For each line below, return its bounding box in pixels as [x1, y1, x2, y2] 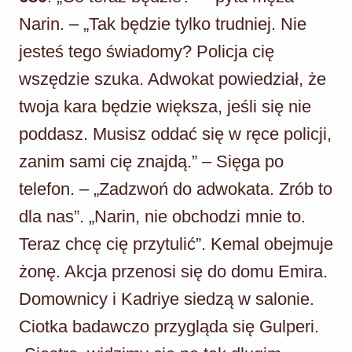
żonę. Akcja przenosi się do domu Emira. [19, 261, 328, 281]
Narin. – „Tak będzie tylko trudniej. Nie [19, 13, 306, 34]
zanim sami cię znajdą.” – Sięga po [19, 151, 284, 171]
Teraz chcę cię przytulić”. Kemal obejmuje [19, 233, 333, 254]
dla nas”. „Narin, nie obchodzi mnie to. [19, 206, 306, 226]
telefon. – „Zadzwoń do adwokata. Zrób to [19, 178, 332, 199]
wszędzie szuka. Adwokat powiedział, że [19, 68, 326, 89]
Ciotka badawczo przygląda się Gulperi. [19, 316, 319, 336]
